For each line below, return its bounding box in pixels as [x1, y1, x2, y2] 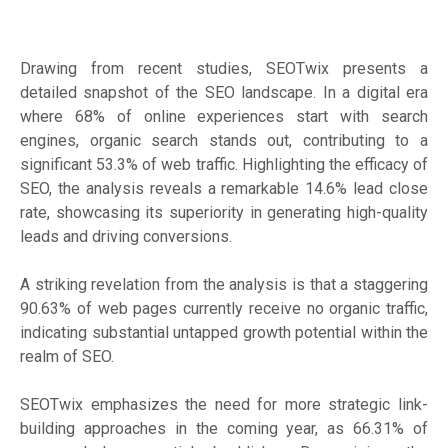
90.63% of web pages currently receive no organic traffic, [20, 298, 428, 318]
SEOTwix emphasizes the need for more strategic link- [20, 394, 428, 414]
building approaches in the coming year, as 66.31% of [20, 418, 428, 438]
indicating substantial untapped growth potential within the [20, 322, 428, 342]
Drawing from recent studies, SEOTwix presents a [20, 58, 428, 78]
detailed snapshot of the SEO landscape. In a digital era [20, 82, 428, 102]
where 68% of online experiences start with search [20, 106, 428, 126]
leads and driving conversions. [20, 226, 232, 246]
